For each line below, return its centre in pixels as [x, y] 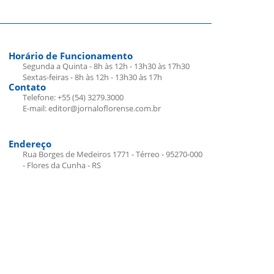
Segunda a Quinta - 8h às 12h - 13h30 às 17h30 [106, 66]
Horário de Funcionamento [71, 56]
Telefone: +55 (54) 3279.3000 [73, 98]
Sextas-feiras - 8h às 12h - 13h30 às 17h [92, 77]
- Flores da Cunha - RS [61, 165]
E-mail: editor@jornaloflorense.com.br [91, 109]
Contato [27, 87]
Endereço [30, 144]
